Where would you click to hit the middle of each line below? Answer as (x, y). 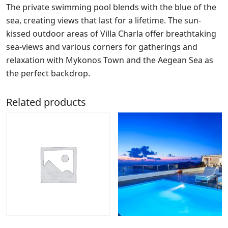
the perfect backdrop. (48, 73)
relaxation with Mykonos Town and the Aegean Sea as (110, 60)
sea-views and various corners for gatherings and (102, 47)
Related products (46, 102)
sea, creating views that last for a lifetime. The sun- (104, 20)
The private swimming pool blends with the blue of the (111, 7)
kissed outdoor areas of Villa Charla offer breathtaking (111, 33)
